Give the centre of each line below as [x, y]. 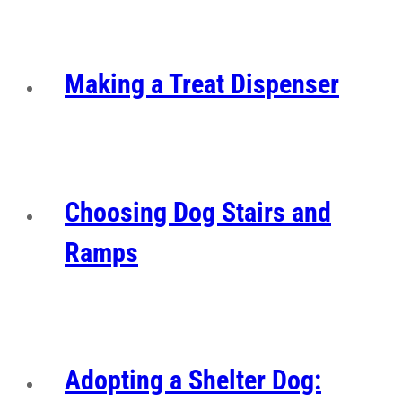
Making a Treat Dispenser [202, 83]
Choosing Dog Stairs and [198, 212]
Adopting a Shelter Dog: [193, 380]
